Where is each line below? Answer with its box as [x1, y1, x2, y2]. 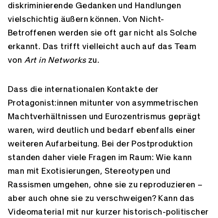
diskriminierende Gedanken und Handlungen [8, 1, 181, 10]
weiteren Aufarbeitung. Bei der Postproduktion [8, 140, 193, 148]
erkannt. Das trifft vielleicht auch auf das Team [8, 42, 197, 51]
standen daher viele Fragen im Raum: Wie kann [8, 153, 192, 162]
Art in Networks [24, 56, 86, 64]
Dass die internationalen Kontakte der [8, 85, 159, 93]
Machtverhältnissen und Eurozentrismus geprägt [8, 112, 200, 121]
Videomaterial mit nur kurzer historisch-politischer [8, 208, 209, 216]
